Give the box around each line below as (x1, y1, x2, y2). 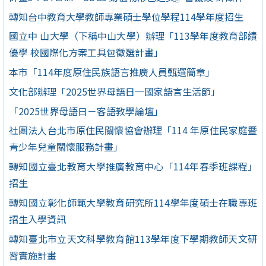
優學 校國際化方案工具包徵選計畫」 (9, 45, 163, 60)
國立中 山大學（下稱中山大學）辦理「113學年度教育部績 (9, 28, 257, 43)
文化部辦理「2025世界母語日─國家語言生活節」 (9, 84, 220, 99)
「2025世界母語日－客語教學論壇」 (9, 103, 163, 118)
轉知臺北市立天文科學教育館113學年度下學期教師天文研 (9, 231, 257, 246)
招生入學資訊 (9, 211, 66, 226)
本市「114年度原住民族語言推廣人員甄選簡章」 (9, 65, 215, 80)
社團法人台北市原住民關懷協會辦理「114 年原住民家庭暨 (9, 123, 257, 138)
